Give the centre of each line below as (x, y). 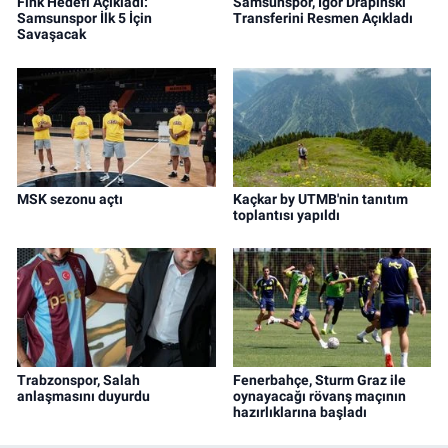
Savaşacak (51, 34)
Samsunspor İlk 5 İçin (84, 18)
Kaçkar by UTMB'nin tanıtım (320, 198)
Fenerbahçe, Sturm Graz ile (319, 379)
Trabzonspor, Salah (78, 379)
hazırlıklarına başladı (299, 411)
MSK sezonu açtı (70, 198)
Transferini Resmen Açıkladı (322, 18)
